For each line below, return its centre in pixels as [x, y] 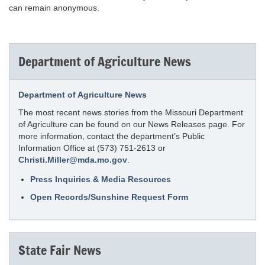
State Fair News [60, 250]
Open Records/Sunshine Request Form [109, 197]
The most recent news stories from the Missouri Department [131, 112]
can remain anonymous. [54, 8]
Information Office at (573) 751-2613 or [92, 148]
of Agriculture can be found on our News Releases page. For [132, 124]
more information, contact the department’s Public [112, 136]
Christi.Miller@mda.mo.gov [73, 160]
